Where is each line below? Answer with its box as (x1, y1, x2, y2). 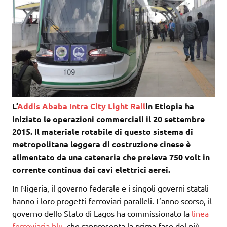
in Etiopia (145, 100, 185, 111)
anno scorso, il (161, 195, 212, 206)
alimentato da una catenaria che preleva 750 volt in (12, 151, 210, 162)
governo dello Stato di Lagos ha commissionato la (12, 208, 192, 218)
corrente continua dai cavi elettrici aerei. (12, 164, 170, 175)
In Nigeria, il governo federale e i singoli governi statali (12, 182, 209, 193)
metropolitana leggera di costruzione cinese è (12, 138, 191, 149)
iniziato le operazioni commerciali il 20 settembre (12, 113, 205, 124)
